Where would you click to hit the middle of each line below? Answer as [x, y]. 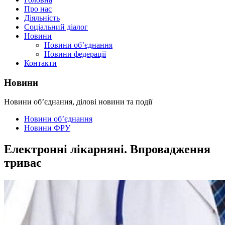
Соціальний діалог [56, 27]
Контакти [40, 63]
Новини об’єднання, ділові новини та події [78, 102]
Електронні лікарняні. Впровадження [107, 149]
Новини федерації [75, 54]
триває [23, 163]
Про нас [38, 9]
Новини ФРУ [47, 128]
